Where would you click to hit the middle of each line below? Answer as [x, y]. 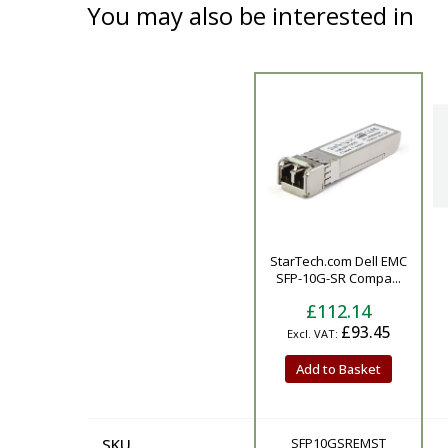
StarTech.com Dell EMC [338, 260]
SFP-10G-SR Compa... [338, 277]
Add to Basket [338, 369]
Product [129, 253]
